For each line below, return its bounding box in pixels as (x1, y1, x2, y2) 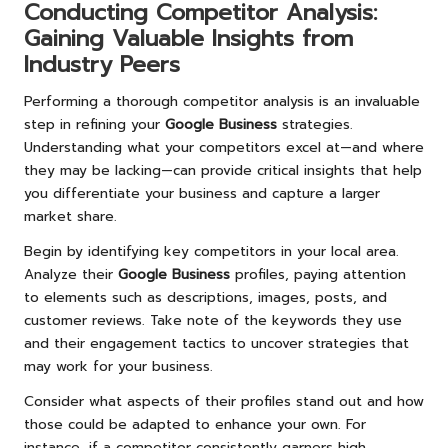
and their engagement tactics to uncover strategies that (24, 332, 409, 354)
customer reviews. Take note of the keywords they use (24, 309, 402, 331)
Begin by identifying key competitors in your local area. (24, 240, 399, 262)
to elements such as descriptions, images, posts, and (24, 286, 387, 308)
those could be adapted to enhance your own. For (24, 413, 366, 435)
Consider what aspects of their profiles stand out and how (24, 390, 424, 412)
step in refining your (24, 113, 165, 135)
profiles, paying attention (230, 263, 406, 285)
